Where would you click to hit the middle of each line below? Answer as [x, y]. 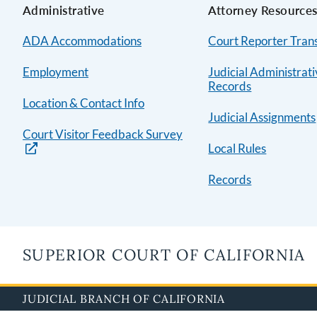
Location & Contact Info [83, 103]
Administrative [64, 11]
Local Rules [237, 149]
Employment [56, 72]
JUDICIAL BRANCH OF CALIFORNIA [124, 299]
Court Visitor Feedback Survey [103, 134]
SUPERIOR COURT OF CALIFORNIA [164, 255]
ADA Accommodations [82, 41]
